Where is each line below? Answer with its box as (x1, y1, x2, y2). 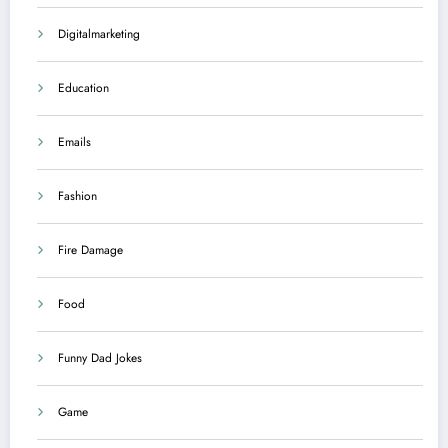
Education (58, 79, 109, 98)
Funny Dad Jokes (58, 349, 142, 368)
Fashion (58, 187, 97, 206)
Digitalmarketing (58, 25, 140, 44)
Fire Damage (58, 241, 123, 260)
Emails (58, 133, 91, 152)
